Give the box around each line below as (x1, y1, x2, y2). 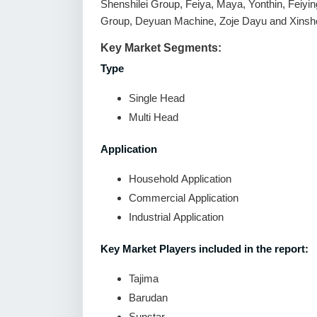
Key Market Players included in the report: (100, 243, 309, 255)
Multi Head (129, 111, 178, 123)
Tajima (129, 272, 158, 284)
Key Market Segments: (100, 42, 221, 54)
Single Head (129, 92, 185, 104)
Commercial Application (129, 192, 238, 204)
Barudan (129, 292, 168, 304)
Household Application (129, 173, 231, 185)
